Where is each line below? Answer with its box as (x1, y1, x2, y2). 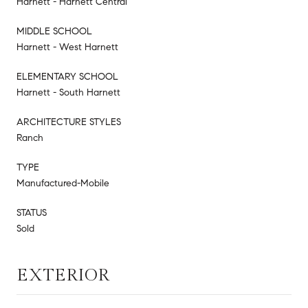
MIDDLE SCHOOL (16, 25, 92, 37)
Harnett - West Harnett (16, 41, 118, 53)
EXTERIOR (16, 265, 109, 285)
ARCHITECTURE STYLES (16, 115, 121, 128)
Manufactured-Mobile (16, 177, 109, 189)
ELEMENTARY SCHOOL (16, 70, 118, 82)
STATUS (16, 206, 47, 219)
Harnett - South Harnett (16, 86, 120, 98)
